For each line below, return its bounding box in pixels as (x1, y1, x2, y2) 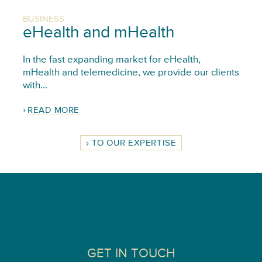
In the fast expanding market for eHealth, (22, 55, 201, 65)
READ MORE (27, 106, 80, 115)
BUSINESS (22, 15, 64, 23)
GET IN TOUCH (87, 247, 175, 261)
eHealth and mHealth (22, 25, 174, 41)
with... (22, 81, 47, 91)
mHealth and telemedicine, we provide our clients (22, 68, 239, 78)
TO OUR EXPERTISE (91, 139, 177, 148)
